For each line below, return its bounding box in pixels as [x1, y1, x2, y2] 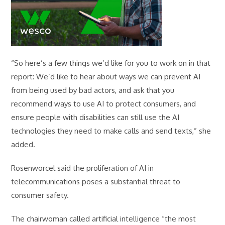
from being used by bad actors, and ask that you [11, 85, 175, 95]
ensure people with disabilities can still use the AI [11, 113, 180, 123]
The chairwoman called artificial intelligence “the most [11, 214, 196, 224]
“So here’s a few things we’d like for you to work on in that [11, 58, 211, 68]
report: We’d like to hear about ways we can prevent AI [11, 72, 201, 82]
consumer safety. [11, 190, 71, 200]
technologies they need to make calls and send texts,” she [11, 126, 211, 136]
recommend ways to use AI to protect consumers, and [11, 99, 196, 109]
